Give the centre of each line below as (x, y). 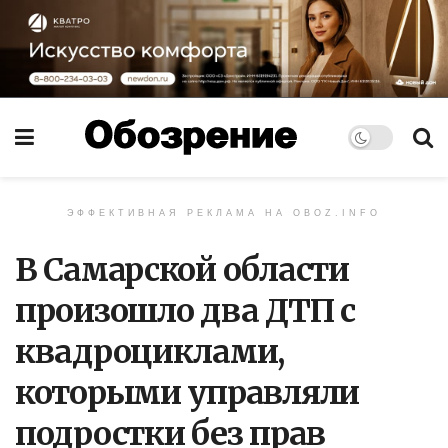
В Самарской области (182, 269)
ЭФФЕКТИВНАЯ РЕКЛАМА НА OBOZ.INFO (224, 212)
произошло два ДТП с (185, 310)
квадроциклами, (150, 351)
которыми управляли (187, 392)
